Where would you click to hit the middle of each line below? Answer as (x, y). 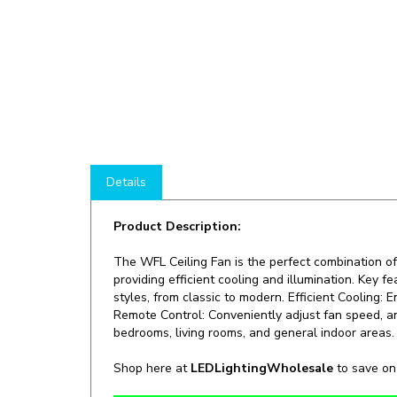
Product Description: (177, 196)
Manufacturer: (162, 378)
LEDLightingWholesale (264, 338)
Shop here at (152, 338)
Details (126, 152)
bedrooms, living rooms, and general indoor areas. (254, 303)
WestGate (235, 378)
